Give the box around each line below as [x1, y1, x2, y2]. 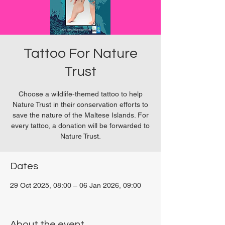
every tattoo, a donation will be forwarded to [11, 122, 150, 130]
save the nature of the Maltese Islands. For [12, 111, 149, 119]
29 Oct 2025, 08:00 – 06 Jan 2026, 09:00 [10, 181, 141, 189]
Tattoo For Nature [23, 46, 138, 61]
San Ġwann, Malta [10, 191, 69, 199]
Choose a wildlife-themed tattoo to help [18, 90, 143, 98]
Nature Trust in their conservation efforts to [13, 100, 148, 108]
